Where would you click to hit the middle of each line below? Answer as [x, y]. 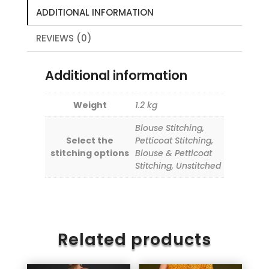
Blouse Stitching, [169, 128]
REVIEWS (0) [64, 38]
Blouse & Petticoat [173, 153]
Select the [90, 141]
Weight [90, 105]
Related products [134, 239]
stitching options [90, 153]
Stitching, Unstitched [178, 166]
